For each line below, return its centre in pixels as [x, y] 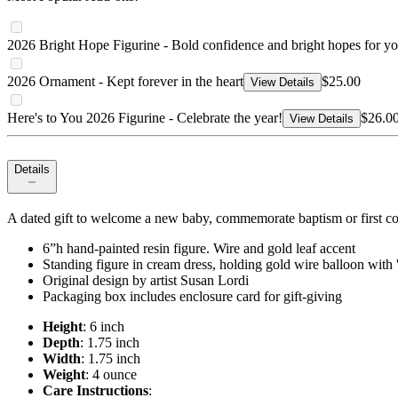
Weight [64, 375]
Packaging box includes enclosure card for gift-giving [192, 297]
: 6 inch [103, 327]
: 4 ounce [111, 375]
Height [63, 327]
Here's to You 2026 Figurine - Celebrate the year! [145, 118]
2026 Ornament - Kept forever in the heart [125, 82]
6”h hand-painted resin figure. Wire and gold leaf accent [199, 249]
